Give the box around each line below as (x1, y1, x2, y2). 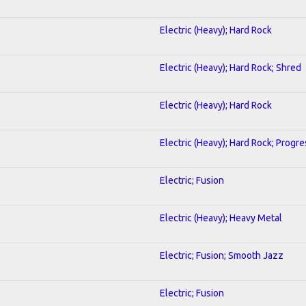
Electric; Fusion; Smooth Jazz (160, 249, 283, 261)
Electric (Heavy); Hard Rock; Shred (160, 61, 301, 73)
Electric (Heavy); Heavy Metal (160, 212, 282, 223)
